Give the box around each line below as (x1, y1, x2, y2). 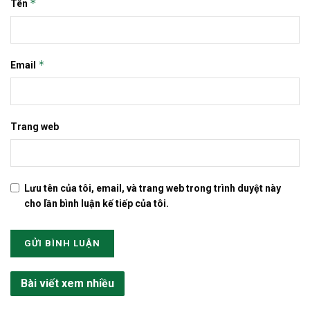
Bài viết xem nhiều (21, 276, 114, 290)
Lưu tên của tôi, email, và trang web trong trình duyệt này (24, 182, 281, 194)
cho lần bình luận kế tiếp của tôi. (24, 197, 169, 209)
